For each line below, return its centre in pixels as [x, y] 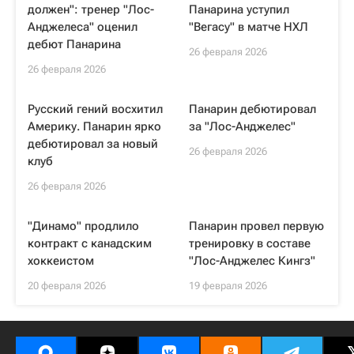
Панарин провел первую [256, 226]
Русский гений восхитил [95, 109]
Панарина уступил [239, 9]
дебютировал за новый [93, 144]
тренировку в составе [250, 243]
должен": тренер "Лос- [91, 9]
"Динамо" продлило [83, 226]
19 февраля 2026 [228, 286]
